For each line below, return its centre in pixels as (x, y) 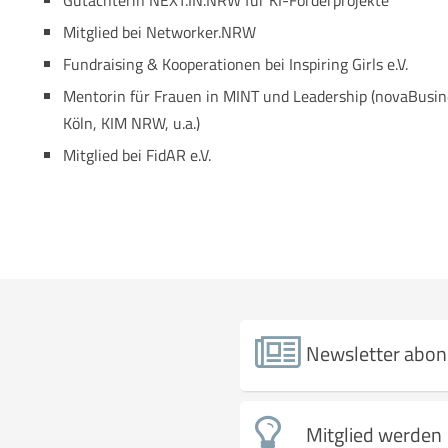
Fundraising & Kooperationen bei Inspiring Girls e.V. (236, 64)
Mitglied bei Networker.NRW (160, 32)
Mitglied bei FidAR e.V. (137, 155)
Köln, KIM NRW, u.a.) (132, 123)
